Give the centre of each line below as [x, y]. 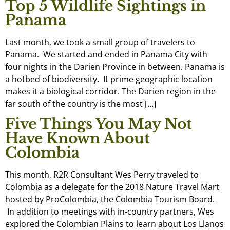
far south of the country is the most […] [81, 103]
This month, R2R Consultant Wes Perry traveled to [102, 175]
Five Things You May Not [99, 124]
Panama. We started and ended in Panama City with [106, 54]
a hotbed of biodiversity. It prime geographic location [109, 79]
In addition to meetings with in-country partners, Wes [110, 212]
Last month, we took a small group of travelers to [100, 42]
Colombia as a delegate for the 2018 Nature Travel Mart [112, 187]
